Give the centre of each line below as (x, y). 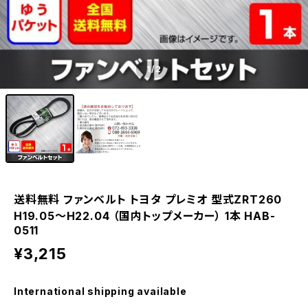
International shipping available (100, 291)
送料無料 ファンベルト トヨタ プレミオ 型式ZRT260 (148, 199)
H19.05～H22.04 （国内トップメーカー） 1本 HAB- (145, 216)
